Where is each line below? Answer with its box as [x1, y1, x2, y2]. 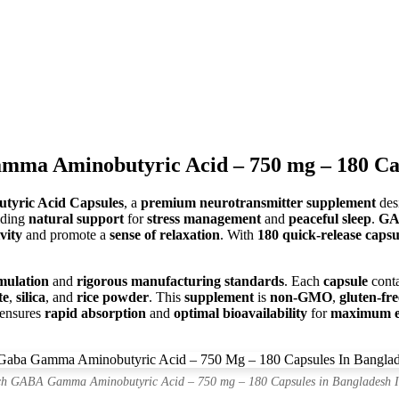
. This [149, 289, 184, 305]
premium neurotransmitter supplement [141, 194, 376, 210]
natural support [28, 210, 124, 226]
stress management [147, 210, 261, 226]
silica [16, 289, 45, 305]
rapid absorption [45, 305, 146, 321]
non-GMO [270, 289, 332, 305]
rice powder [77, 289, 149, 305]
